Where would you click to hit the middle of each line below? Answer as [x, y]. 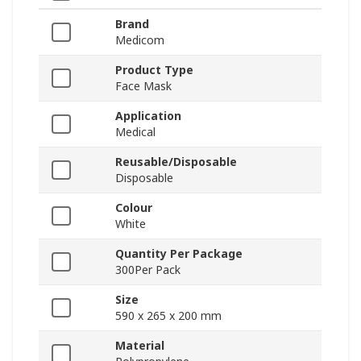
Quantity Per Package [179, 254]
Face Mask [143, 86]
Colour [134, 208]
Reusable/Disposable [176, 162]
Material [140, 346]
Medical [135, 132]
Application [148, 116]
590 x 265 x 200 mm [168, 316]
